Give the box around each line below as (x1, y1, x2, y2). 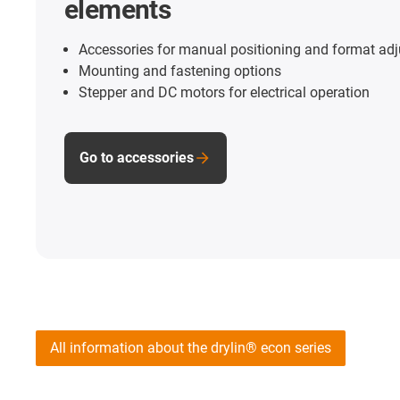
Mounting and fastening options (79, 62, 281, 79)
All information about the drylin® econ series (50, 339, 331, 357)
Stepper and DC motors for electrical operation (79, 83, 370, 101)
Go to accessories (79, 148, 194, 166)
